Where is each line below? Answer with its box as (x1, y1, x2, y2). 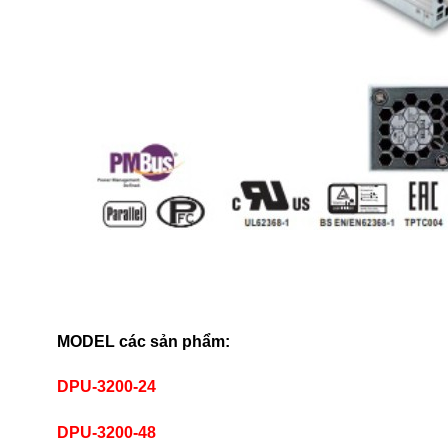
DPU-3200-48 (56, 424, 156, 442)
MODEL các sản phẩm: (56, 332, 230, 350)
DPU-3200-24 (56, 378, 156, 396)
